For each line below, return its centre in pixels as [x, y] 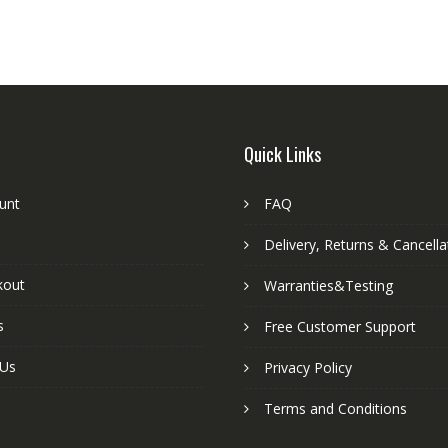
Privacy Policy [308, 367]
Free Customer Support [340, 326]
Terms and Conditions [335, 408]
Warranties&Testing [328, 285]
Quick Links [282, 153]
